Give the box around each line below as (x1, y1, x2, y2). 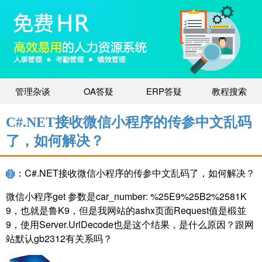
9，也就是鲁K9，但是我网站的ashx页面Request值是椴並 (6, 204, 246, 218)
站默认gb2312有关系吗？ (6, 232, 112, 246)
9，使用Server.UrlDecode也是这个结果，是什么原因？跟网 (6, 218, 254, 232)
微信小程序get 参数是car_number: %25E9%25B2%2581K (6, 189, 247, 204)
